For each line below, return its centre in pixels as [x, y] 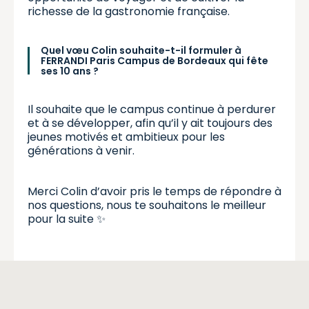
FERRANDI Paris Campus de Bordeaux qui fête [154, 60]
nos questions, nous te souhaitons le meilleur [147, 205]
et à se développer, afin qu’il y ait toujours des [150, 123]
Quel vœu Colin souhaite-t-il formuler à [141, 50]
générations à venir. [81, 150]
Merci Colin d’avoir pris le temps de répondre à [154, 191]
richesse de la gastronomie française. [129, 11]
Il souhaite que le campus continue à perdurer [152, 109]
